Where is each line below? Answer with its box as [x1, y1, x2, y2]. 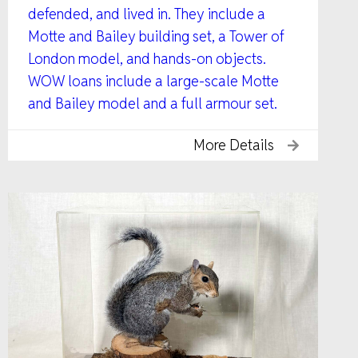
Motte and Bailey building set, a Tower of [28, 26, 284, 46]
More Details [193, 135, 274, 154]
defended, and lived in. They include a [28, 4, 265, 23]
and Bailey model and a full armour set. [28, 93, 277, 113]
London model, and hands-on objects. [28, 49, 266, 68]
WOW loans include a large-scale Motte [28, 71, 279, 90]
